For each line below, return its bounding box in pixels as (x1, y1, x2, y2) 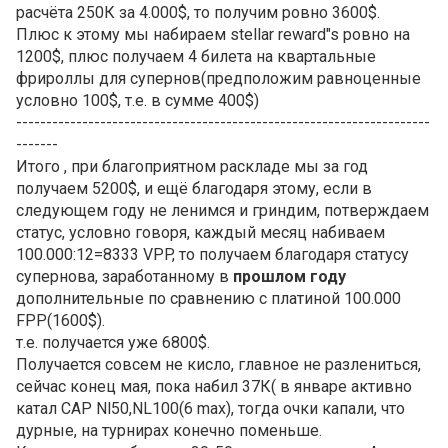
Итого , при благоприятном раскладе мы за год (16, 157, 368, 176)
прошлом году (233, 267, 346, 286)
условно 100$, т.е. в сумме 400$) (16, 91, 259, 110)
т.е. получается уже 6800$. (16, 333, 210, 352)
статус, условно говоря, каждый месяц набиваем (16, 223, 385, 242)
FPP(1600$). (16, 311, 105, 330)
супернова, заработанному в (16, 267, 233, 286)
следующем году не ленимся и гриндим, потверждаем (16, 201, 429, 220)
